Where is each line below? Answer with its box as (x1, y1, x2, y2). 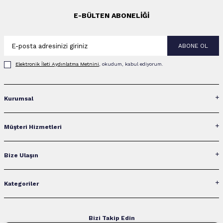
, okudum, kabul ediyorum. (99, 61, 163, 67)
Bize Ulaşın (4, 151, 38, 159)
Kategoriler (4, 180, 39, 187)
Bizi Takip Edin (88, 214, 135, 222)
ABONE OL (178, 42, 208, 50)
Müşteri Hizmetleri (4, 123, 62, 130)
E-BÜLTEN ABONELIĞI (74, 11, 149, 20)
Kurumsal (4, 95, 33, 102)
